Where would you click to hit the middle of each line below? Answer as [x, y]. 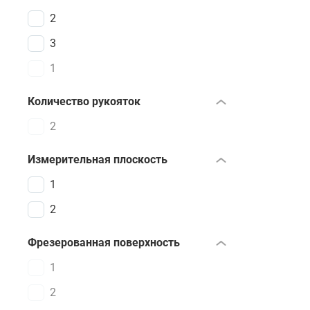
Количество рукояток [84, 101]
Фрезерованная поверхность [104, 243]
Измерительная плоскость [98, 159]
